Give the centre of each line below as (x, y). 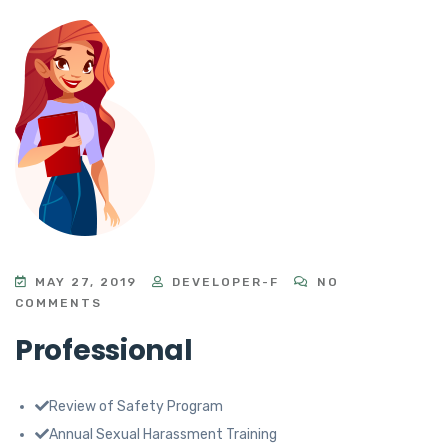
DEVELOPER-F (225, 281)
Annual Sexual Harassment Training (163, 434)
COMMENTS (58, 302)
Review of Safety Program (136, 406)
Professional (104, 350)
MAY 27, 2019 (86, 281)
